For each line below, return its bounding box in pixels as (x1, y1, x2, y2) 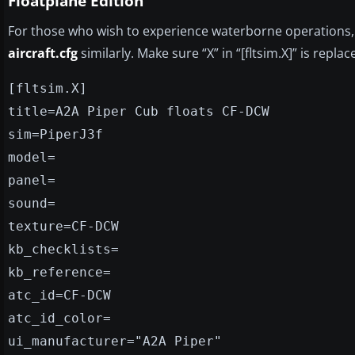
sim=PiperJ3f (8, 126, 103, 142)
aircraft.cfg (8, 44, 78, 62)
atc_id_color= (8, 310, 111, 326)
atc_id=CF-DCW (8, 287, 111, 303)
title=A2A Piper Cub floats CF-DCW (8, 103, 269, 119)
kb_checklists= (8, 241, 119, 257)
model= (8, 149, 55, 165)
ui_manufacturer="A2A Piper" (8, 333, 222, 349)
